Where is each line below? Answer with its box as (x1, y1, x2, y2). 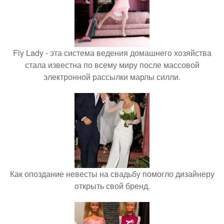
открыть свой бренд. (74, 180, 150, 191)
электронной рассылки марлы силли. (43, 71, 180, 82)
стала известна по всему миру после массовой (24, 59, 199, 70)
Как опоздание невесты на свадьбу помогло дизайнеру (9, 168, 214, 179)
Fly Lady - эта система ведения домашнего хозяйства (12, 47, 211, 58)
